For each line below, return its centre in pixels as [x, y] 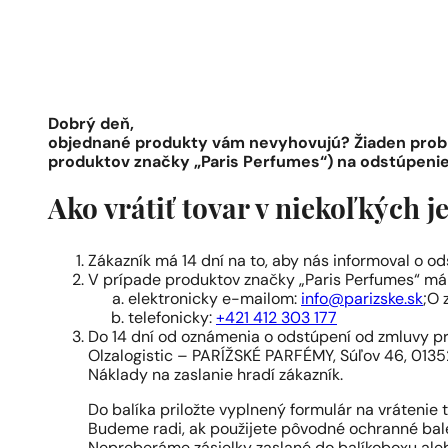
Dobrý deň [89, 125]
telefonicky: [172, 318]
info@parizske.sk [362, 299]
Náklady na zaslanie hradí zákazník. [215, 375]
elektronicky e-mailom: [214, 299]
